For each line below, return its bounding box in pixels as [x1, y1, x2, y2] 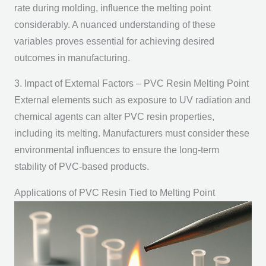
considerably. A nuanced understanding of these [14, 19, 216, 30]
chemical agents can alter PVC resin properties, [14, 112, 214, 122]
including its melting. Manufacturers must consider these [14, 128, 249, 139]
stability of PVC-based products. [14, 161, 149, 172]
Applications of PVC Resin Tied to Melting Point [14, 187, 215, 198]
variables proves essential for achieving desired [14, 36, 214, 46]
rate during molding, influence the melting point [14, 2, 211, 13]
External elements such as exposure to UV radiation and [14, 95, 251, 106]
